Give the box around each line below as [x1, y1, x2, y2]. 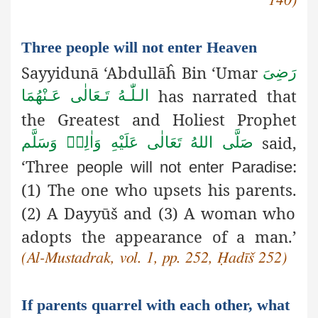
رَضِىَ [263, 63, 297, 82]
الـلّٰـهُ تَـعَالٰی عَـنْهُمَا [21, 87, 150, 105]
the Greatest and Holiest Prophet [21, 108, 297, 130]
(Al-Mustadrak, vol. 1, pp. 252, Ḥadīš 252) [21, 249, 287, 265]
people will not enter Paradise [76, 158, 293, 176]
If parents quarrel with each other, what [21, 295, 290, 314]
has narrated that [149, 84, 297, 106]
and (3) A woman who [118, 202, 295, 224]
